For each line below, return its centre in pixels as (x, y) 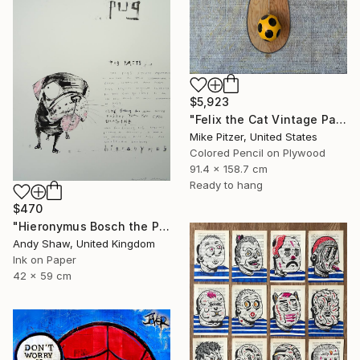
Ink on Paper (45, 259)
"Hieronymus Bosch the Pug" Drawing (164, 226)
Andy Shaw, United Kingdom (84, 243)
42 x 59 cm (42, 275)
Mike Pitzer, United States (254, 137)
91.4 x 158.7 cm (229, 169)
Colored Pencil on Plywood (258, 153)
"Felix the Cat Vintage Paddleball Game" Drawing (342, 120)
